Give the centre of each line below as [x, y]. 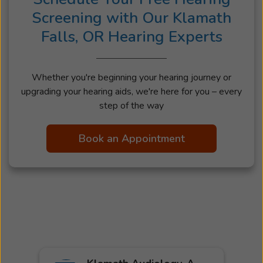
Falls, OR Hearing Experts [131, 36]
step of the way [131, 105]
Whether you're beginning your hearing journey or [131, 77]
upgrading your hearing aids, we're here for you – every [131, 91]
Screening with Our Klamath [131, 18]
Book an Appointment [131, 138]
